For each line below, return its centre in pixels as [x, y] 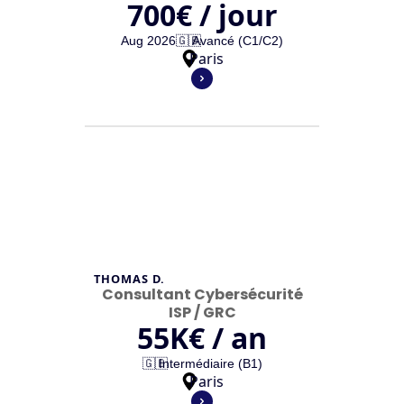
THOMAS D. [130, 279]
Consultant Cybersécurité [202, 294]
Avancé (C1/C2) [238, 41]
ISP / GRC [202, 312]
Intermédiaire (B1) [210, 363]
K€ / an [218, 338]
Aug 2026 [148, 41]
